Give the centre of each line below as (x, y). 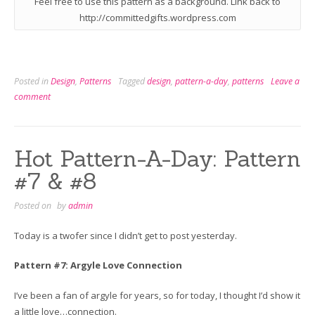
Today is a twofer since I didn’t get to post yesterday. (126, 235)
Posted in (32, 82)
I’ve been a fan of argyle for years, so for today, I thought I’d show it (157, 295)
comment (32, 97)
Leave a (285, 82)
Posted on (34, 206)
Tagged (133, 82)
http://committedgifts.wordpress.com (157, 18)
